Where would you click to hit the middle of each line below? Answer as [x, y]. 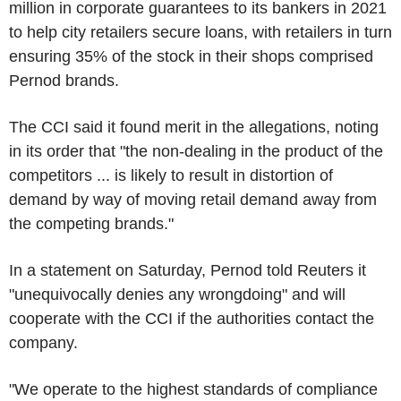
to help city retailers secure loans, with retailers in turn [200, 32]
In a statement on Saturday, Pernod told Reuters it [188, 270]
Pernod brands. [64, 80]
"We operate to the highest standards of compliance [193, 389]
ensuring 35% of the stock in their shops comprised [191, 56]
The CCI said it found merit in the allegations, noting [194, 127]
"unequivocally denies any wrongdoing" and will [177, 294]
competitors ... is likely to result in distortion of [171, 175]
